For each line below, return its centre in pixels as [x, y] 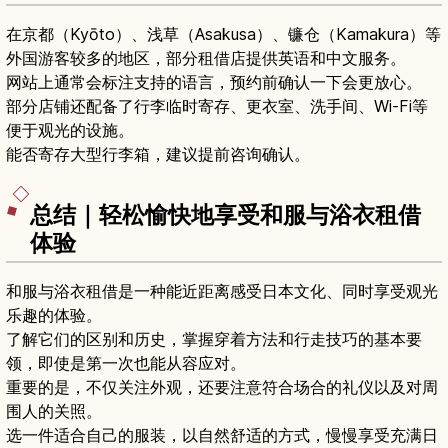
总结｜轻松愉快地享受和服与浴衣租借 [225, 215]
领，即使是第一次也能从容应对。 [126, 363]
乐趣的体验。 [54, 315]
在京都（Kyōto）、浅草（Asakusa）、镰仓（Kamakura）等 [223, 34]
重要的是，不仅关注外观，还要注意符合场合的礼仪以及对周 [222, 387]
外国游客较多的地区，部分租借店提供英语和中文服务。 [206, 58]
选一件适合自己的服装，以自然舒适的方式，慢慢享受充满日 [222, 435]
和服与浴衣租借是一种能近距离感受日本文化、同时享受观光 [222, 291]
